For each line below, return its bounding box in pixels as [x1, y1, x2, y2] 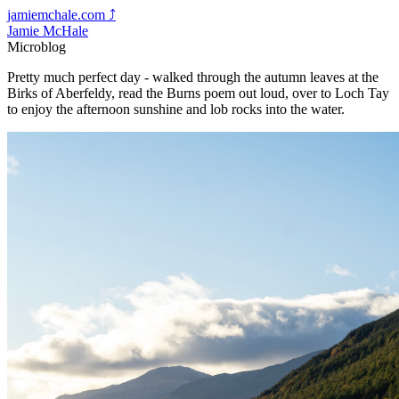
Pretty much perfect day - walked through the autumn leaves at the [7, 69, 379, 85]
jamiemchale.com [7, 7, 105, 22]
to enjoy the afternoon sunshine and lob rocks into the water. [7, 102, 345, 117]
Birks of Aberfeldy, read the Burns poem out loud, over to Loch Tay [7, 85, 389, 101]
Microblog [7, 39, 66, 54]
